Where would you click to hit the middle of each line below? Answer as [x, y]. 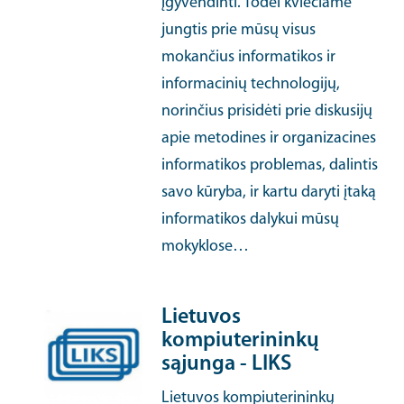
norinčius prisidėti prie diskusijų [267, 111]
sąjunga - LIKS [227, 364]
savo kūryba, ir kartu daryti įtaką [269, 193]
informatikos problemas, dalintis [270, 165]
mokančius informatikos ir [249, 57]
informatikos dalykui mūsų [251, 220]
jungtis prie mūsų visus [239, 30]
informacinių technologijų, [251, 84]
